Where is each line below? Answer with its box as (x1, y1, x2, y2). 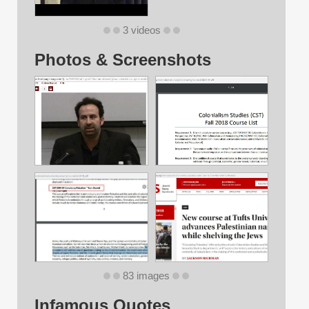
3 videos (122, 25, 161, 37)
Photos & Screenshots (34, 50, 211, 70)
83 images (122, 270, 170, 282)
